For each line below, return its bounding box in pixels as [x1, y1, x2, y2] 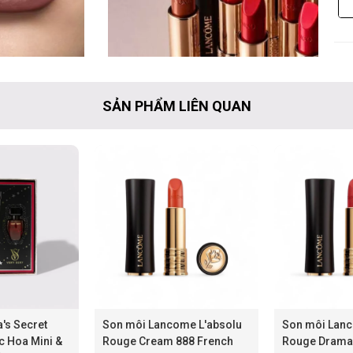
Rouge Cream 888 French [102, 335, 233, 347]
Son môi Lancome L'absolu [102, 318, 242, 331]
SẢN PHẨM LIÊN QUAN [102, 97, 251, 114]
